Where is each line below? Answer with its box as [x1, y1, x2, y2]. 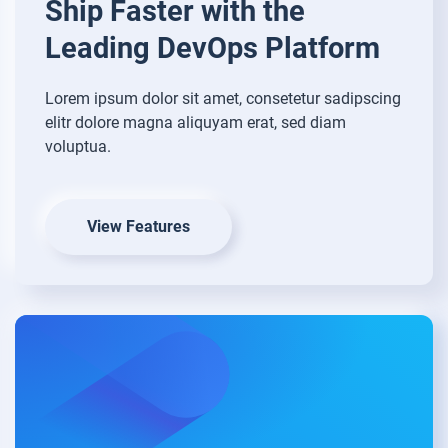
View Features [87, 217, 190, 237]
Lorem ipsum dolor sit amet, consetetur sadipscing [45, 89, 401, 109]
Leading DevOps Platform [45, 31, 380, 66]
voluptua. [45, 137, 111, 157]
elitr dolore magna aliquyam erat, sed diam [45, 113, 346, 133]
